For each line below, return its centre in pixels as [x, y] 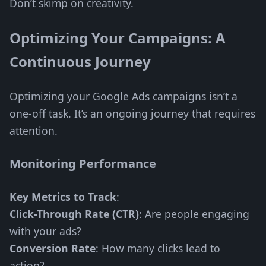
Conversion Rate [53, 248]
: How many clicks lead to [158, 248]
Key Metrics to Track [63, 197]
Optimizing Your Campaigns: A [118, 38]
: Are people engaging [194, 214]
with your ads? [45, 231]
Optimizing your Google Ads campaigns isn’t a [123, 96]
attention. [34, 131]
